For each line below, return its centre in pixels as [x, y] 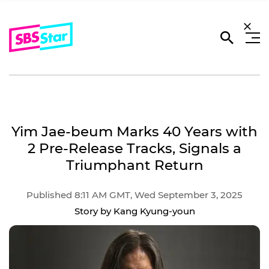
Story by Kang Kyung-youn [134, 211]
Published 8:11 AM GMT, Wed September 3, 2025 [134, 195]
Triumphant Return [134, 165]
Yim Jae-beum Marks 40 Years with [134, 131]
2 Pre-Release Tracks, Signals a [134, 148]
